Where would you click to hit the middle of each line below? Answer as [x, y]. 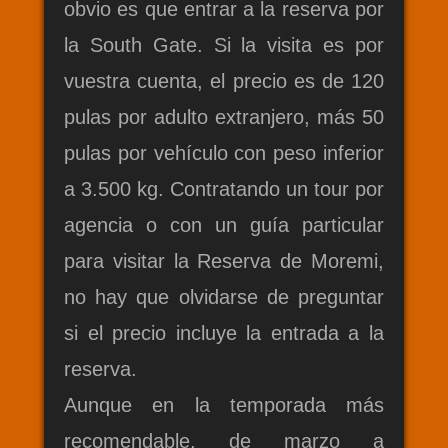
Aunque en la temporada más [224, 405]
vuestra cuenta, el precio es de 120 [224, 81]
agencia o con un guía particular [224, 225]
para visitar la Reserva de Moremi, [224, 261]
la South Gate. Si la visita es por [224, 45]
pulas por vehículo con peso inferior [224, 153]
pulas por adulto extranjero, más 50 [224, 117]
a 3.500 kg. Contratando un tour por [224, 189]
